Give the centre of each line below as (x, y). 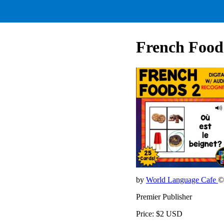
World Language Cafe (182, 179)
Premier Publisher (164, 196)
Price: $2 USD (159, 213)
